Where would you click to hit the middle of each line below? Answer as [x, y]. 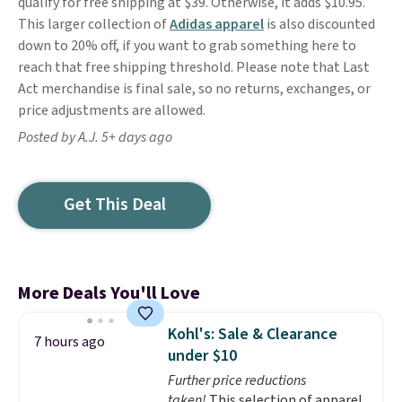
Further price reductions [236, 380]
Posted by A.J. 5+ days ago [95, 137]
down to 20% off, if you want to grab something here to [187, 46]
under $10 [202, 356]
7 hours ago [70, 342]
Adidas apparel [217, 24]
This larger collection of [94, 24]
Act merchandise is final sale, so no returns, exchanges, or [194, 89]
